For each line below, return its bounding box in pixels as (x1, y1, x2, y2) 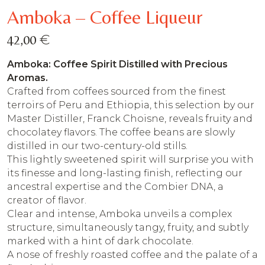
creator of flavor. (7, 194, 86, 206)
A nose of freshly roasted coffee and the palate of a (7, 248, 258, 260)
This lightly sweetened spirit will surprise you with (7, 153, 254, 165)
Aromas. (7, 72, 48, 83)
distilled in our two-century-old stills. (7, 140, 188, 151)
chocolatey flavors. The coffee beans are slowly (7, 126, 235, 138)
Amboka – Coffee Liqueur (7, 5, 202, 28)
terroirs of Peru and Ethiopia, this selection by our (7, 99, 254, 111)
